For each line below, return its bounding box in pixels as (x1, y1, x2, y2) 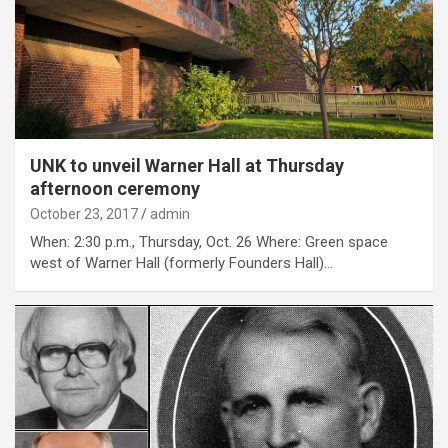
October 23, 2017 (30, 205, 138, 222)
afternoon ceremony (30, 177, 200, 199)
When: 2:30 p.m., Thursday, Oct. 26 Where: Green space (30, 232, 388, 251)
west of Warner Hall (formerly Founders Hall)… (30, 253, 333, 272)
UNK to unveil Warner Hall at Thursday (30, 154, 344, 176)
